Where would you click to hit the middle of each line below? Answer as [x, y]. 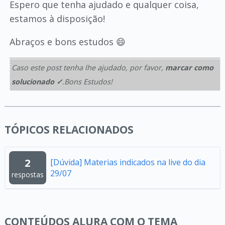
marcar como [189, 67]
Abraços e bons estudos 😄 [67, 41]
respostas [27, 174]
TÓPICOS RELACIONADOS [69, 129]
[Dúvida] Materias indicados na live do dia [128, 162]
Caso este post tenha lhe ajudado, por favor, [88, 67]
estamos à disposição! [57, 18]
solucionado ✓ [37, 81]
